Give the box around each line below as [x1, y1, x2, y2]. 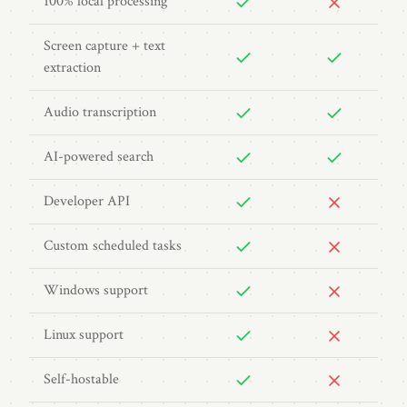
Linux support [44, 325, 124, 344]
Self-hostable [44, 370, 119, 389]
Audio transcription [44, 103, 156, 122]
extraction [44, 58, 101, 77]
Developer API [44, 192, 130, 211]
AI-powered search [44, 147, 154, 166]
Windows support [44, 281, 148, 300]
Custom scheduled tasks [44, 236, 182, 255]
